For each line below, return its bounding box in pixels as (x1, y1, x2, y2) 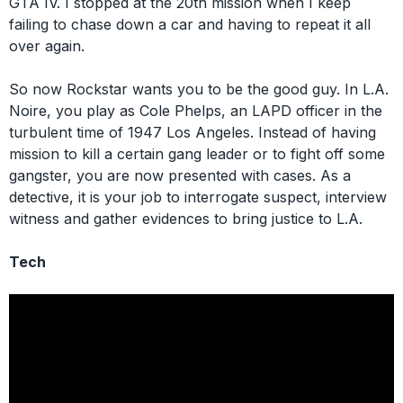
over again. (9, 37, 85, 55)
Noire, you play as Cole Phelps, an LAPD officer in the (9, 102, 382, 120)
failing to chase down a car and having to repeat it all (9, 15, 371, 33)
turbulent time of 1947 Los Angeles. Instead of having (9, 123, 376, 141)
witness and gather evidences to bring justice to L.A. (9, 210, 363, 228)
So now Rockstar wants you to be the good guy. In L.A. (9, 80, 389, 98)
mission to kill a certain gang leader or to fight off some (9, 145, 385, 163)
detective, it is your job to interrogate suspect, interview (9, 188, 387, 206)
